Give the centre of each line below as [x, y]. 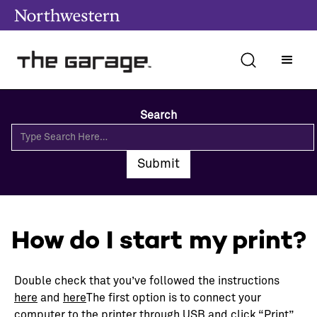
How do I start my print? [158, 240]
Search [158, 116]
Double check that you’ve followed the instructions [147, 281]
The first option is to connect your [174, 298]
